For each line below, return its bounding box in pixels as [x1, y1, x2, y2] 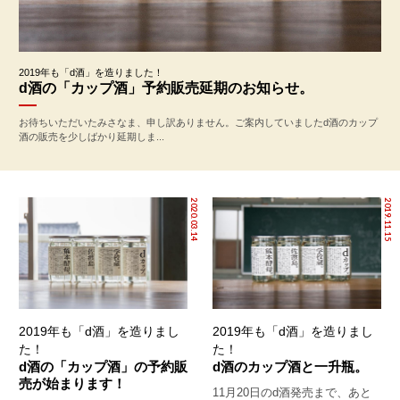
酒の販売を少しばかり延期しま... [18, 130, 164, 142]
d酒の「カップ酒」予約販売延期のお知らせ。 [18, 79, 313, 96]
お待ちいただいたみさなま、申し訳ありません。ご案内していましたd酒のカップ [18, 116, 378, 128]
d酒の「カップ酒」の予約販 [18, 359, 187, 375]
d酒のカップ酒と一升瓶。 [212, 359, 368, 375]
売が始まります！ [18, 376, 126, 392]
